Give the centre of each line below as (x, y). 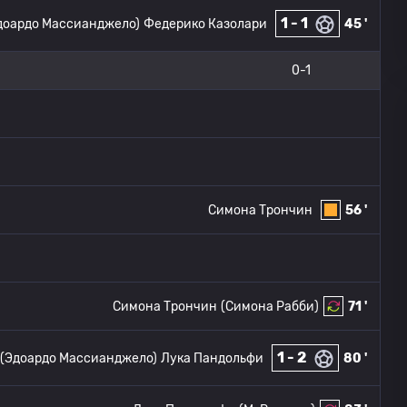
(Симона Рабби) (270, 306)
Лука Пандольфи (212, 358)
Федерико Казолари (205, 24)
